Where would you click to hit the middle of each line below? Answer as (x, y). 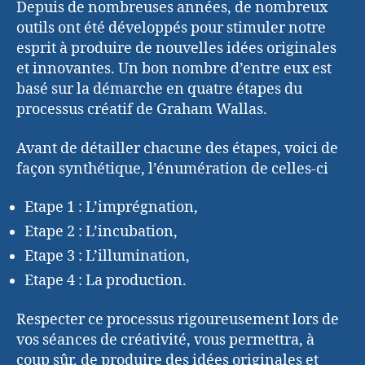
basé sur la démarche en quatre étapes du (159, 90)
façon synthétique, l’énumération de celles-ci (172, 169)
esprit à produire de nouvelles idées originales (176, 49)
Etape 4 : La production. (106, 281)
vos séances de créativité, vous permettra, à (165, 340)
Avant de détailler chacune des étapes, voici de (177, 148)
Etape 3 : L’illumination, (107, 257)
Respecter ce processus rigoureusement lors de (178, 319)
